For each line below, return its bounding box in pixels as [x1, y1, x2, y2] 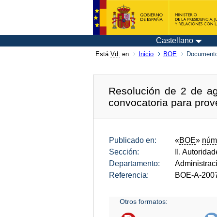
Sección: [109, 147, 139, 156]
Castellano [156, 36, 193, 45]
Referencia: [109, 170, 149, 179]
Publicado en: [109, 136, 156, 144]
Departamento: [109, 159, 160, 168]
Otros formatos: [120, 197, 168, 205]
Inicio [139, 50, 154, 58]
